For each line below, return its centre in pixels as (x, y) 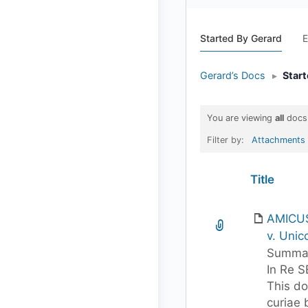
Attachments (278, 140)
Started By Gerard (241, 38)
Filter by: (227, 140)
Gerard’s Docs (233, 75)
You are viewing (241, 118)
